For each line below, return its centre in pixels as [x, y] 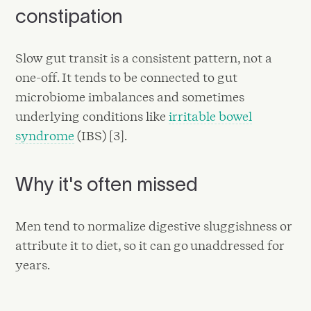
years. [33, 265]
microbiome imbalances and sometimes [130, 97]
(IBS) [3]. [101, 136]
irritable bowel [211, 117]
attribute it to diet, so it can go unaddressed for [150, 246]
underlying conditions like [92, 117]
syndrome [45, 136]
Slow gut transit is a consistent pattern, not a [144, 58]
